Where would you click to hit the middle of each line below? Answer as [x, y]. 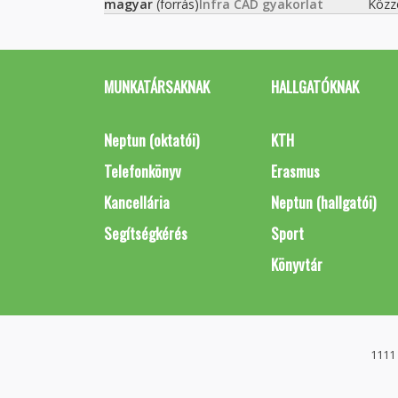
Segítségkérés [146, 233]
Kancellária [137, 202]
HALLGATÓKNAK [314, 87]
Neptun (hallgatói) [323, 202]
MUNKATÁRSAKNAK [157, 87]
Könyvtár [296, 264]
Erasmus [295, 171]
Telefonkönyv [143, 171]
